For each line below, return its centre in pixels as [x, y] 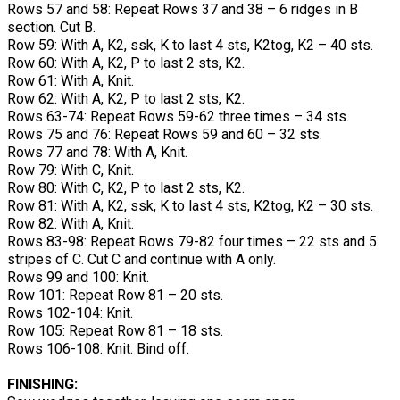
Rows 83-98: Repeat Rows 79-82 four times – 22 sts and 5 [192, 241]
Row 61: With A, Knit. [71, 80]
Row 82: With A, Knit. [71, 223]
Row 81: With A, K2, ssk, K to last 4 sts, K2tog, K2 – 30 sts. [190, 205]
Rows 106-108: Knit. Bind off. [98, 348]
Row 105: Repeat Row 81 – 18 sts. [115, 330]
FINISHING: [42, 384]
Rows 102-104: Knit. [70, 312]
